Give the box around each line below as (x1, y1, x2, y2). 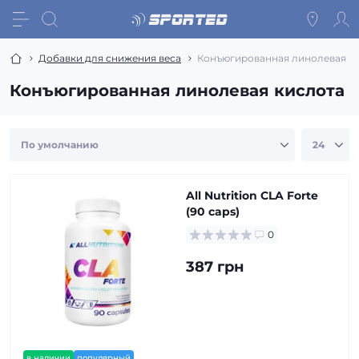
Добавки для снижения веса (38, 52, 181, 64)
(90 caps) (186, 204, 240, 219)
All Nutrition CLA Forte (186, 188, 318, 203)
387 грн (186, 258, 244, 276)
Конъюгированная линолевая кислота (10, 81, 345, 100)
